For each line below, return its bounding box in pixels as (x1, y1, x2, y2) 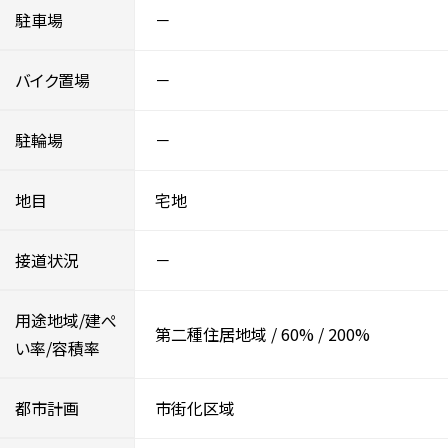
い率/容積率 (15, 335, 100, 360)
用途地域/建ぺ (15, 307, 117, 332)
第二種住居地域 (155, 322, 267, 346)
